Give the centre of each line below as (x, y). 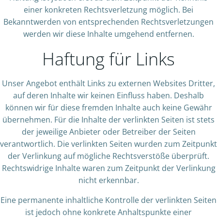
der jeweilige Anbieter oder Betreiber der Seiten (108, 132)
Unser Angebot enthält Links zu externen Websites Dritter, (108, 83)
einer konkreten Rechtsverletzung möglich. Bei (108, 10)
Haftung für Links (108, 59)
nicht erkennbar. (108, 180)
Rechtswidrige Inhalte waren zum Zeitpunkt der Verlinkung (108, 168)
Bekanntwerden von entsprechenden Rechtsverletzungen (108, 22)
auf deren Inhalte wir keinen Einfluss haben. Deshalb (108, 95)
